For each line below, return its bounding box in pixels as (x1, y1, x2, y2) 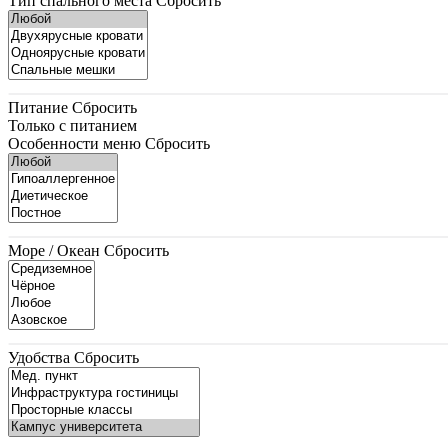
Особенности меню (8, 134, 141, 152)
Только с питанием (8, 116, 137, 134)
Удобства (8, 348, 70, 366)
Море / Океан (8, 241, 100, 259)
